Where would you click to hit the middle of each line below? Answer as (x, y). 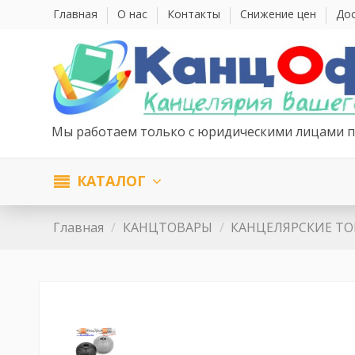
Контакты (196, 14)
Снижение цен (280, 14)
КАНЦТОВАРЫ (167, 227)
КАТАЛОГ (112, 181)
